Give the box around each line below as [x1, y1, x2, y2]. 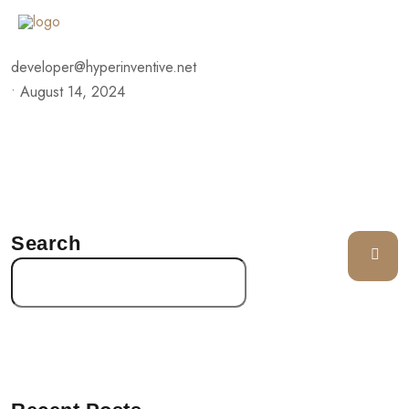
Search [11, 232, 80, 255]
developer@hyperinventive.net [11, 57, 196, 78]
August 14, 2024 [20, 81, 125, 102]
